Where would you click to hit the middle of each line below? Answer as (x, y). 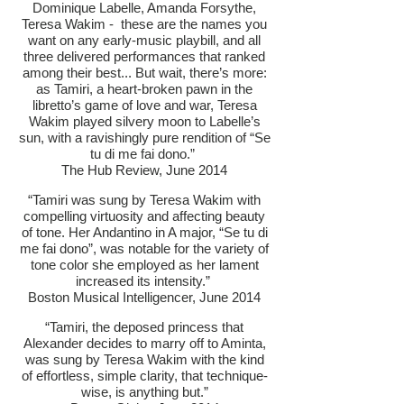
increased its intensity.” (144, 281)
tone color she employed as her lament (144, 265)
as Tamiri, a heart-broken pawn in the (144, 89)
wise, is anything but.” (144, 392)
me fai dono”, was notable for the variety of (144, 248)
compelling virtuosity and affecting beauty (144, 216)
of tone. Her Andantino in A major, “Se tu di (144, 232)
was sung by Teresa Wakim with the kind (144, 359)
